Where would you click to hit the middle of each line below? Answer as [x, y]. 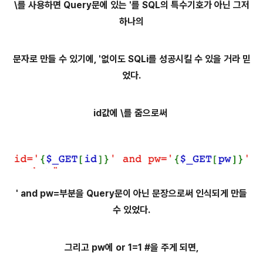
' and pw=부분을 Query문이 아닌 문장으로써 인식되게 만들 [131, 193]
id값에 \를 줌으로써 [131, 113]
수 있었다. [131, 210]
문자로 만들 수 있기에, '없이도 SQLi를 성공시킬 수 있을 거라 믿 [131, 59]
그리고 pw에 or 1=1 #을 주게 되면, [131, 247]
